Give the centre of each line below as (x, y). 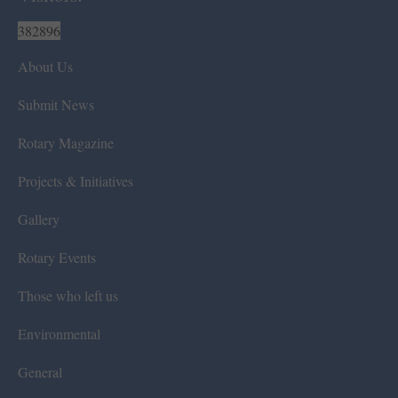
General (40, 372)
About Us (45, 67)
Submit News (56, 105)
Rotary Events (57, 258)
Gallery (39, 219)
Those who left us (68, 296)
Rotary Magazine (66, 143)
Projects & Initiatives (76, 181)
